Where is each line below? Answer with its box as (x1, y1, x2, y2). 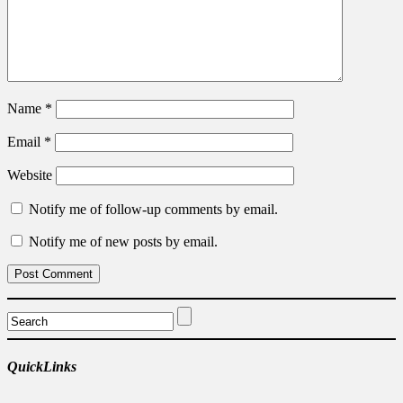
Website (7, 167, 52, 184)
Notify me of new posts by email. (29, 234, 218, 250)
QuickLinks (7, 359, 76, 375)
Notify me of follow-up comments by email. (29, 201, 278, 218)
